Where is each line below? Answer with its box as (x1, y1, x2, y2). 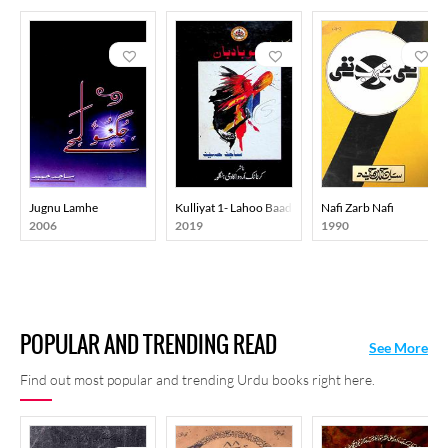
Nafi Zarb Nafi (321, 200, 394, 215)
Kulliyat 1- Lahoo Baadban (175, 200, 312, 215)
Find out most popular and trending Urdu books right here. (20, 371, 375, 388)
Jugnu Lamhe (29, 200, 98, 215)
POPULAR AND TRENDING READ (20, 328, 277, 361)
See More (369, 339, 428, 356)
